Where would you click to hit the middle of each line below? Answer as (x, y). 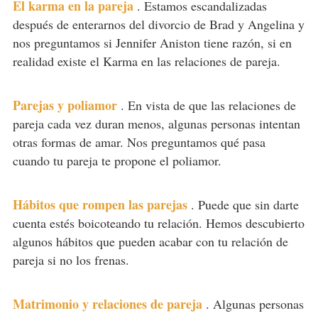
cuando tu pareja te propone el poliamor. (117, 160)
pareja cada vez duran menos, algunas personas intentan (156, 123)
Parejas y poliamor (65, 105)
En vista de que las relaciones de (212, 105)
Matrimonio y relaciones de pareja (107, 303)
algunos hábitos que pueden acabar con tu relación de (150, 241)
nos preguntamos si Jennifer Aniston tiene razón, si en (152, 42)
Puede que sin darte (248, 204)
